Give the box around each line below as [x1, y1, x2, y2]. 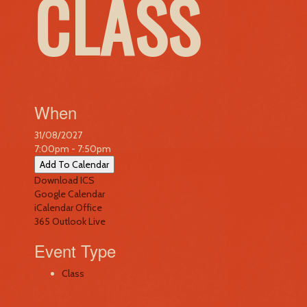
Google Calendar [34, 188, 105, 200]
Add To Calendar [40, 158, 109, 171]
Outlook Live [52, 215, 106, 228]
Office [75, 201, 102, 214]
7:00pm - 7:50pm [34, 143, 111, 155]
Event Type [34, 238, 116, 262]
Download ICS [34, 174, 95, 186]
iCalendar [34, 201, 73, 214]
